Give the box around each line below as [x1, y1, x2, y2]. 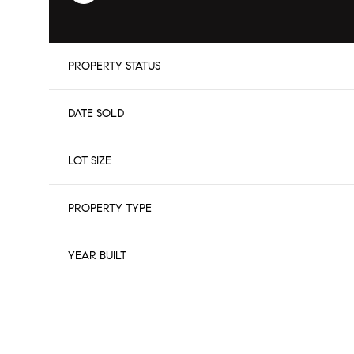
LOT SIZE [68, 154, 111, 168]
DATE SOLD [68, 107, 124, 121]
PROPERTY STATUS [68, 59, 160, 73]
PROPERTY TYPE [68, 201, 152, 216]
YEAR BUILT [68, 249, 126, 263]
